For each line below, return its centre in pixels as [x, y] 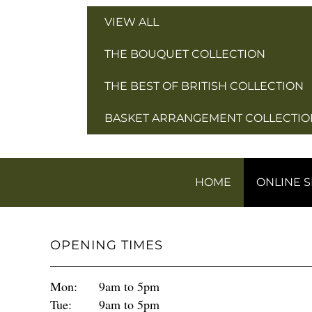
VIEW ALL [131, 22]
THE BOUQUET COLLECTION [185, 54]
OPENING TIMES [107, 245]
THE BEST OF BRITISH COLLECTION [204, 86]
